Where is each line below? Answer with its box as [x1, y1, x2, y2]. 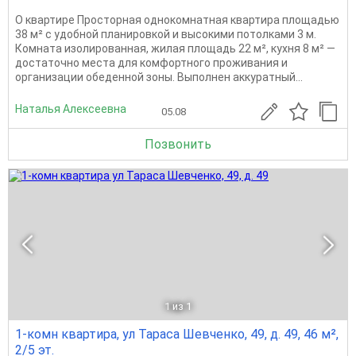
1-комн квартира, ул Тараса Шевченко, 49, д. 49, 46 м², [15, 327, 339, 342]
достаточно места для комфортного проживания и [15, 56, 288, 70]
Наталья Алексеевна [15, 102, 126, 115]
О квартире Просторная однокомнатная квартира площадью [15, 14, 339, 27]
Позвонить [145, 137, 211, 153]
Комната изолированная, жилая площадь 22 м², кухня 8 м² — [15, 42, 335, 56]
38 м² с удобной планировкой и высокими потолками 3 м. [15, 28, 316, 41]
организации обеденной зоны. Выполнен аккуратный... [15, 71, 303, 84]
